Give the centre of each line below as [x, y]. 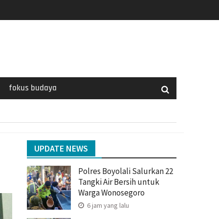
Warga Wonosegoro [111, 192]
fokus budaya [33, 88]
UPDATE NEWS [61, 148]
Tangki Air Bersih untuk [119, 182]
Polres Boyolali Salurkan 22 [126, 171]
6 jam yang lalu [107, 205]
